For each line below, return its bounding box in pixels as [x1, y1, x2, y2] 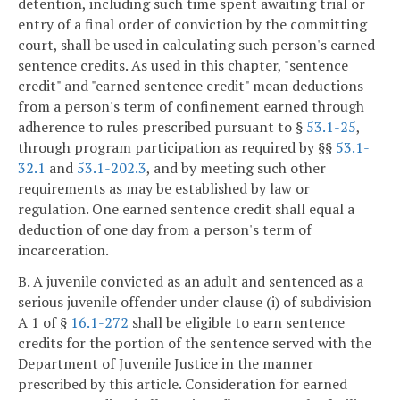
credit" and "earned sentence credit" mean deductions [18, 75, 363, 96]
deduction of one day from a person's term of [18, 219, 312, 239]
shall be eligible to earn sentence [129, 312, 345, 333]
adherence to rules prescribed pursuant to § [18, 116, 306, 137]
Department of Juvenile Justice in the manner [18, 354, 313, 374]
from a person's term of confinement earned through [18, 96, 364, 116]
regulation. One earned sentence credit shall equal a [18, 198, 354, 219]
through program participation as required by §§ [18, 137, 336, 157]
